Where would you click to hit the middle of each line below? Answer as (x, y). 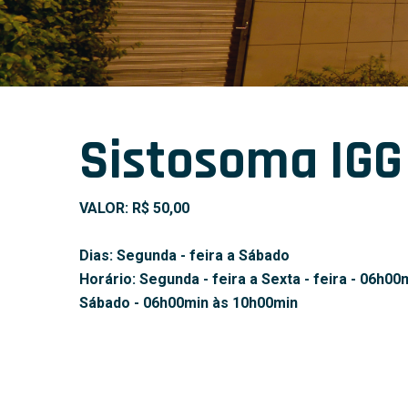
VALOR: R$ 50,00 (134, 208)
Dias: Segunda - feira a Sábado (184, 255)
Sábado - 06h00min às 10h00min (189, 303)
